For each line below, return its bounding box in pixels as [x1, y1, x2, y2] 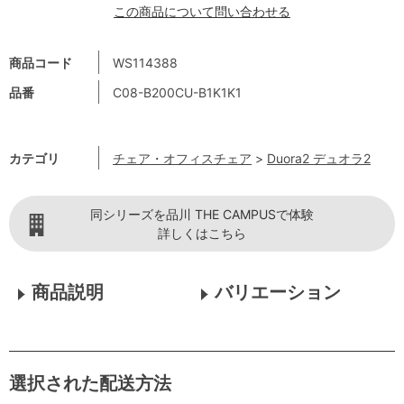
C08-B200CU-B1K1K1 [113, 84, 242, 100]
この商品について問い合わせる [114, 3, 290, 19]
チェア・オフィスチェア [113, 150, 252, 166]
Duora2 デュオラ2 [267, 150, 371, 166]
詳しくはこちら [158, 225, 246, 241]
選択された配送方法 [9, 372, 171, 394]
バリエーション [214, 280, 341, 303]
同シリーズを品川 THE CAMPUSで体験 [90, 206, 314, 222]
